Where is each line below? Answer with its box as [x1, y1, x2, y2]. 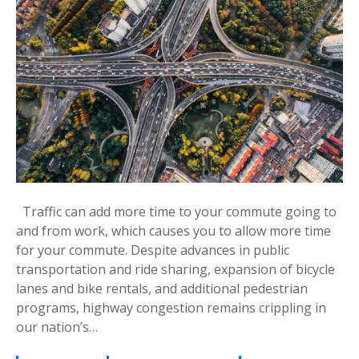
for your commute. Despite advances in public [16, 240, 289, 259]
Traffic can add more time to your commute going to [16, 202, 337, 220]
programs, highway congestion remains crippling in [16, 298, 326, 317]
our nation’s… [16, 317, 98, 336]
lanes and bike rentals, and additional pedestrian [16, 279, 308, 297]
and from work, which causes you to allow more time [16, 221, 331, 240]
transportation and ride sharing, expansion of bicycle [16, 260, 335, 278]
